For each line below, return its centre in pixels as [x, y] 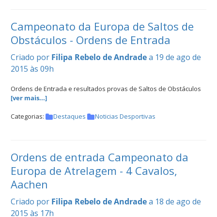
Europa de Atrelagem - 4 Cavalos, [94, 171]
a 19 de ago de [175, 57]
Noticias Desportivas [125, 116]
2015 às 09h [32, 69]
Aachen [29, 184]
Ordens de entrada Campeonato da [100, 157]
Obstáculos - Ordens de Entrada [91, 40]
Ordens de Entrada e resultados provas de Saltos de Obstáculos [106, 89]
